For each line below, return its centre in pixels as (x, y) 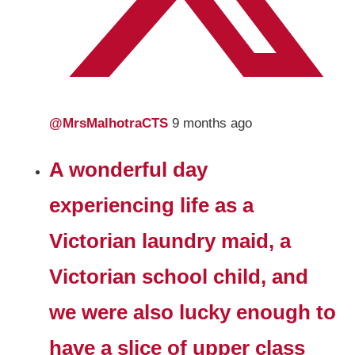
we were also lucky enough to (193, 312)
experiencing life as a (152, 205)
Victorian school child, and (179, 276)
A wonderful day (129, 169)
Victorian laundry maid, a (170, 240)
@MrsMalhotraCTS (111, 123)
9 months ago (212, 123)
